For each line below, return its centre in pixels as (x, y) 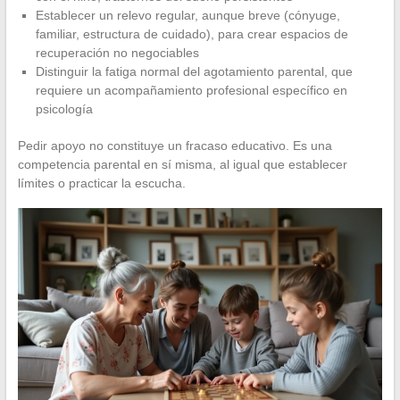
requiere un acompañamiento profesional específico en (191, 91)
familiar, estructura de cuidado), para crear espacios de (192, 34)
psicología (64, 109)
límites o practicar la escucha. (101, 183)
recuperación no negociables (117, 53)
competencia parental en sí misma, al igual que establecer (182, 165)
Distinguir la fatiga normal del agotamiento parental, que (194, 72)
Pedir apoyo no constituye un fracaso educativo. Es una (175, 146)
